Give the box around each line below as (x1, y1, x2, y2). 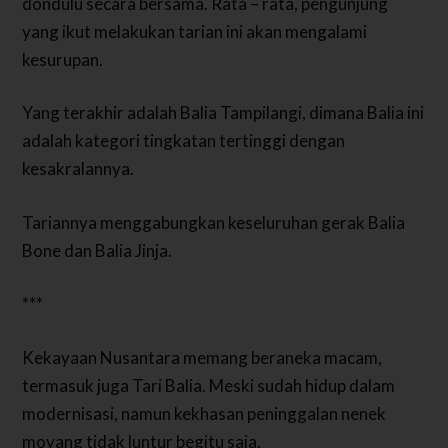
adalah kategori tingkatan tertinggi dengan (22, 130, 346, 152)
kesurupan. (22, 48, 104, 70)
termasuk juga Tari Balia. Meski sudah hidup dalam (22, 374, 396, 396)
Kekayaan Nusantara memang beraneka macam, (22, 346, 383, 368)
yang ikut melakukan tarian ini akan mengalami (22, 20, 368, 42)
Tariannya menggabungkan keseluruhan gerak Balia (22, 211, 406, 233)
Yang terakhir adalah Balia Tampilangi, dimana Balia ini (22, 102, 425, 124)
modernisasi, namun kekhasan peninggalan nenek (22, 402, 387, 424)
